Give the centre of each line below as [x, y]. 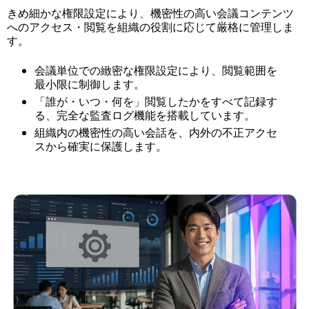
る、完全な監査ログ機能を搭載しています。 [145, 116]
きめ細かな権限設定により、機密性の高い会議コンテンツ [150, 14]
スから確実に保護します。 [101, 147]
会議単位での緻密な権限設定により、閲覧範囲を [156, 71]
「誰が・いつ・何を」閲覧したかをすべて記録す [156, 102]
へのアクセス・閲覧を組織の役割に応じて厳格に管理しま [150, 28]
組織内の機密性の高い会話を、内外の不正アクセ [156, 133]
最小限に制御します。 [90, 85]
